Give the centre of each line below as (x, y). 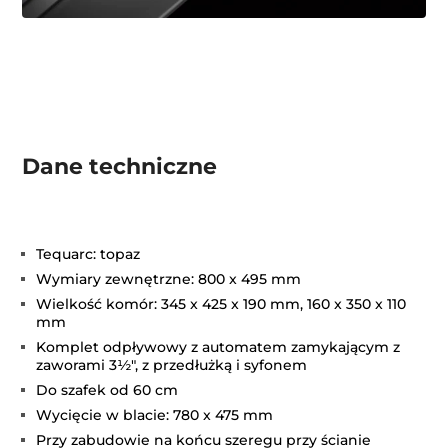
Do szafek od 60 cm (107, 390)
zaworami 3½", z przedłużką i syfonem (172, 365)
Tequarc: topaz (88, 254)
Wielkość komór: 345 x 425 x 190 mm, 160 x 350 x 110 (221, 304)
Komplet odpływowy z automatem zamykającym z (218, 347)
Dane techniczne (120, 167)
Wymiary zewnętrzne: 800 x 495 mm (169, 279)
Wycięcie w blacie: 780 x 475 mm (155, 415)
